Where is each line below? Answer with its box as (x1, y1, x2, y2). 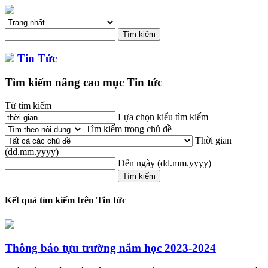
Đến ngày (115, 158, 155, 169)
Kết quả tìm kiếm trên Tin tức (5, 195, 126, 206)
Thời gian (193, 135, 232, 146)
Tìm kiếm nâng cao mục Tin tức (5, 76, 162, 89)
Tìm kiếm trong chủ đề (83, 124, 172, 135)
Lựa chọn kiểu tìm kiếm (115, 112, 208, 123)
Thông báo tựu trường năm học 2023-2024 (5, 242, 216, 255)
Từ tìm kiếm (5, 100, 51, 111)
